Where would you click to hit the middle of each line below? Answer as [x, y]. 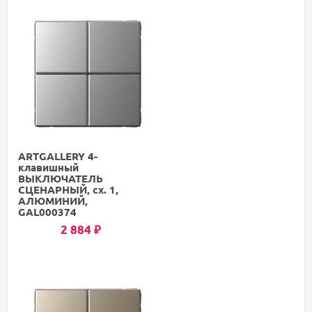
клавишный [48, 167]
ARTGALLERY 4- [58, 156]
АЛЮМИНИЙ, [53, 201]
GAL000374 [47, 212]
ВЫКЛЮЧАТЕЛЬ [61, 179]
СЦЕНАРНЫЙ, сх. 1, [68, 190]
